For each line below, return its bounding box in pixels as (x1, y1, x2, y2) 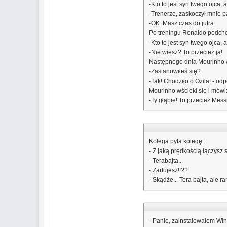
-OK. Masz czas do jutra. (149, 20, 216, 27)
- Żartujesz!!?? (149, 167, 188, 174)
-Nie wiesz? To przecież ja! (149, 49, 223, 56)
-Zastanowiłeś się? (149, 68, 201, 75)
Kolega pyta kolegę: (149, 138, 204, 145)
